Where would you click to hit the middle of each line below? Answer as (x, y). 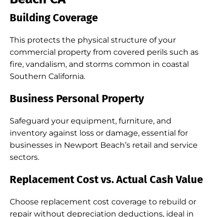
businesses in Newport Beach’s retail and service (104, 145)
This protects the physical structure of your (93, 40)
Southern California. (47, 76)
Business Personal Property (77, 99)
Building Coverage (54, 18)
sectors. (24, 157)
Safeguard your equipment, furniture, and (91, 121)
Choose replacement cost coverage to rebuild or (103, 202)
